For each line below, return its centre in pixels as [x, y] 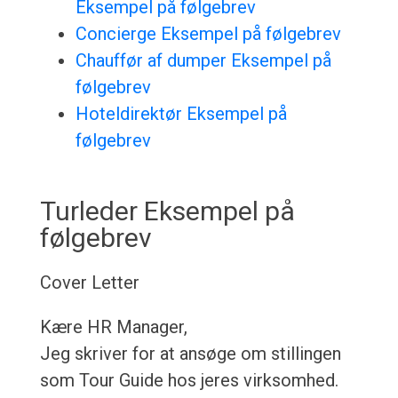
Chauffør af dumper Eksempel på [203, 61]
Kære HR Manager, [113, 327]
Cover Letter [89, 283]
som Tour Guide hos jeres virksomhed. [189, 381]
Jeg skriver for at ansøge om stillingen [190, 354]
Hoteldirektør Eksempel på [181, 114]
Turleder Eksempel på [167, 211]
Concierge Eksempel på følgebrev [208, 34]
